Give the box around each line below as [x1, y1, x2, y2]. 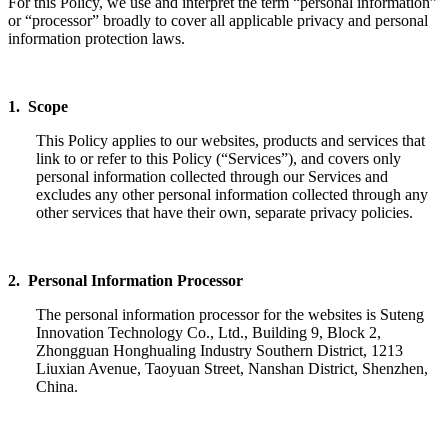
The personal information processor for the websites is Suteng [36, 305, 425, 323]
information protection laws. [8, 29, 185, 47]
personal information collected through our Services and [36, 167, 388, 185]
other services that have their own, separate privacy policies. [36, 203, 413, 221]
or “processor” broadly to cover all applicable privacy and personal [8, 11, 428, 29]
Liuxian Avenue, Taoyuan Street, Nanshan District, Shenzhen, [36, 359, 429, 377]
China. [36, 377, 79, 395]
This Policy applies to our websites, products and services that [36, 131, 425, 149]
